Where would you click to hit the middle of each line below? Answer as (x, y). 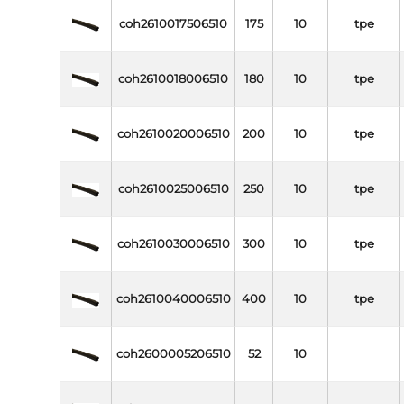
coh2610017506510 (174, 24)
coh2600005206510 (173, 354)
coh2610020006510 (173, 134)
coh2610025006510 (173, 189)
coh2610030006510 (173, 244)
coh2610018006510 (174, 79)
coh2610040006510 (173, 299)
